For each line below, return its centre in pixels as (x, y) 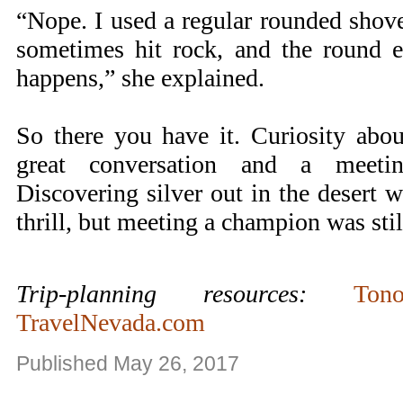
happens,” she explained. (140, 78)
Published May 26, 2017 (128, 363)
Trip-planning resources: (185, 294)
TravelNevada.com (111, 322)
